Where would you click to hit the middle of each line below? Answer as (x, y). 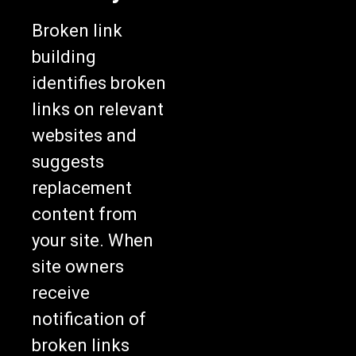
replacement (82, 188)
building (64, 57)
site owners (78, 267)
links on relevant (98, 110)
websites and (84, 136)
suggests (68, 162)
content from (85, 215)
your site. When (93, 241)
